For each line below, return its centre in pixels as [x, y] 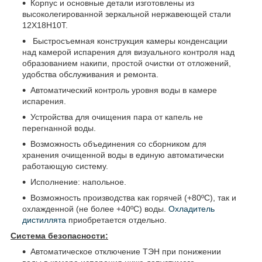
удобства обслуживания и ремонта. [90, 74]
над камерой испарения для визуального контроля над [128, 52]
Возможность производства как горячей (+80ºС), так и [133, 197]
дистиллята [44, 220]
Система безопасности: [59, 235]
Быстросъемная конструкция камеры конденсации [129, 41]
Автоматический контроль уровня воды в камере [124, 90]
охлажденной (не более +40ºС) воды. [95, 208]
